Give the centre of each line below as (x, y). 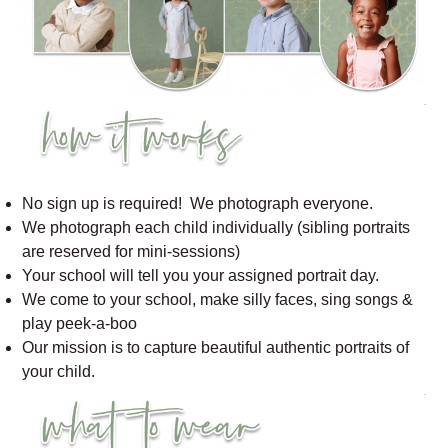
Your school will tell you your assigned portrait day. (201, 275)
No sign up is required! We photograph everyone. (198, 203)
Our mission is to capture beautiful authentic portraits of (216, 347)
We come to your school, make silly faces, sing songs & (218, 299)
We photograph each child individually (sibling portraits (216, 227)
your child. (59, 371)
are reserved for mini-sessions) (131, 251)
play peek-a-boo (80, 323)
